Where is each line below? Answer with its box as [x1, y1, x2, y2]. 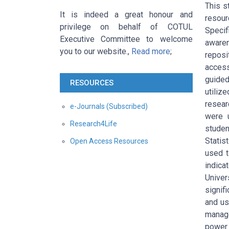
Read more [131, 47, 170, 57]
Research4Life [70, 120, 117, 128]
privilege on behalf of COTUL [60, 22, 193, 32]
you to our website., [60, 47, 131, 57]
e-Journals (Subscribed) [70, 102, 148, 111]
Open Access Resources [70, 137, 148, 146]
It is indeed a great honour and [60, 10, 193, 20]
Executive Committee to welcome [60, 34, 193, 44]
